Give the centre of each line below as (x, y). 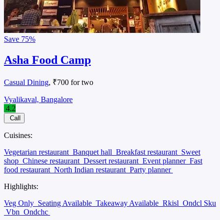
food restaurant (28, 169)
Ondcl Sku (199, 203)
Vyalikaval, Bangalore (38, 99)
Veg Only (20, 203)
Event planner (165, 161)
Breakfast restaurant (148, 152)
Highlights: (21, 186)
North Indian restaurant (91, 169)
